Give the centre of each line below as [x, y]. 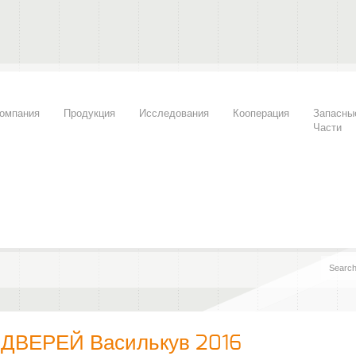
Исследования [174, 114]
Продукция [89, 114]
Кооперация [261, 114]
